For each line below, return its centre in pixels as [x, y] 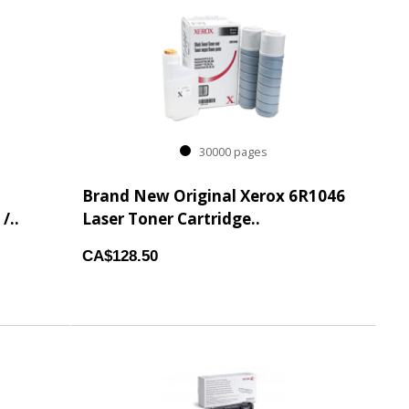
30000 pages [230, 152]
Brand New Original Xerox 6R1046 [214, 196]
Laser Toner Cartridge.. [172, 219]
